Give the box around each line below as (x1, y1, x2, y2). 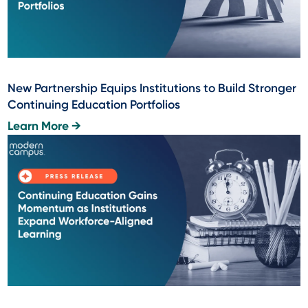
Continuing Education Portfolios (8, 97, 181, 111)
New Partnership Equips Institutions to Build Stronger (8, 80, 297, 95)
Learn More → (8, 118, 82, 133)
